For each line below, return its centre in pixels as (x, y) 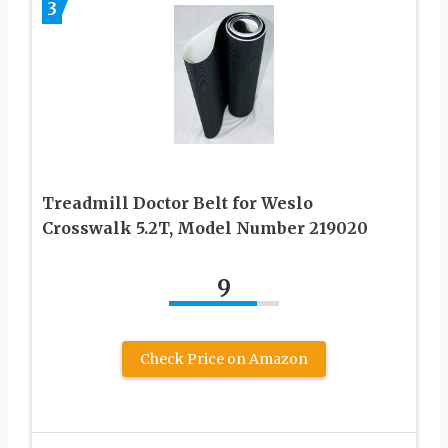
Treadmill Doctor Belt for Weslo (177, 202)
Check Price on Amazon (224, 358)
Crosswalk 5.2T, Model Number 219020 (205, 227)
